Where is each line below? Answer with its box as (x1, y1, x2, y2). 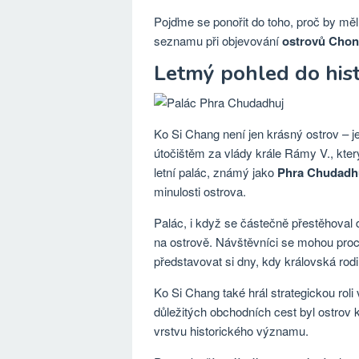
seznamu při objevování (154, 32, 282, 49)
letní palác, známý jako (154, 163, 277, 180)
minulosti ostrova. (154, 183, 246, 200)
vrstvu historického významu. (154, 322, 309, 339)
